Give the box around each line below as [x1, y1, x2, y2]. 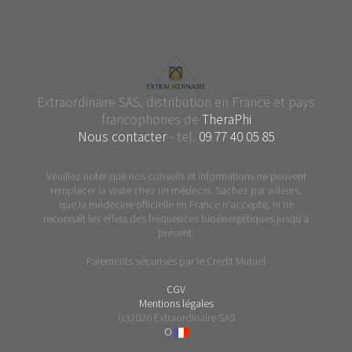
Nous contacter [78, 127, 167, 145]
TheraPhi [201, 110, 251, 128]
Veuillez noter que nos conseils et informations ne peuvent [46, 168, 306, 183]
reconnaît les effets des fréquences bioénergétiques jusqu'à [43, 211, 309, 225]
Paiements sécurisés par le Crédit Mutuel [86, 253, 266, 268]
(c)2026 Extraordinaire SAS [117, 310, 235, 324]
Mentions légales [138, 295, 214, 310]
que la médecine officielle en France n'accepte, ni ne [58, 196, 294, 211]
